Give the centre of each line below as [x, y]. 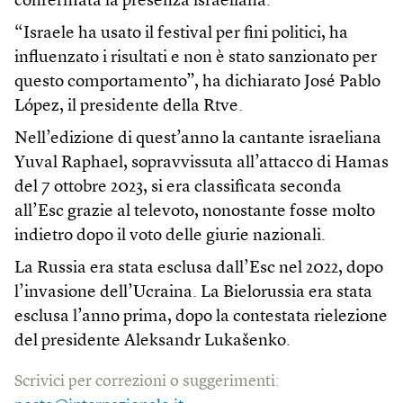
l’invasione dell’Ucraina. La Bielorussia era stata [193, 293]
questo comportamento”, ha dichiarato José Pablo [197, 83]
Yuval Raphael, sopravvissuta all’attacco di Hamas [201, 164]
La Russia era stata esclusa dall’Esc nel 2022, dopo [199, 269]
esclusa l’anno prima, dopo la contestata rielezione [201, 318]
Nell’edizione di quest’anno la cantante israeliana [198, 139]
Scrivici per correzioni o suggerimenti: [147, 382]
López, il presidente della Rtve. [129, 107]
